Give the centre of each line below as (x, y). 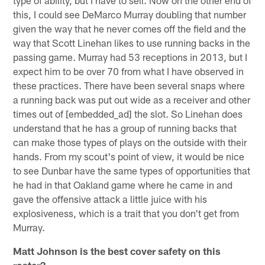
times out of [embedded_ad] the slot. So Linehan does (128, 113)
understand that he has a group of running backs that (125, 127)
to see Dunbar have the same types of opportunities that (132, 170)
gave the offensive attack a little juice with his (110, 198)
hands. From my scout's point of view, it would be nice (129, 156)
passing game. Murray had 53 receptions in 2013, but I (130, 56)
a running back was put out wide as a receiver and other (132, 99)
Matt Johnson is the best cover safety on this (117, 251)
